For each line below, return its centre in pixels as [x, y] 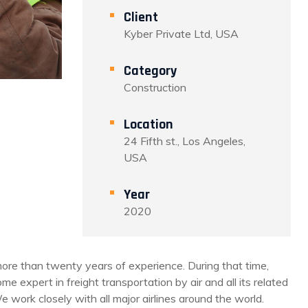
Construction [155, 87]
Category [151, 71]
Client [141, 17]
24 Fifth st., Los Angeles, [185, 141]
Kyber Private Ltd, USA [181, 34]
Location [149, 124]
